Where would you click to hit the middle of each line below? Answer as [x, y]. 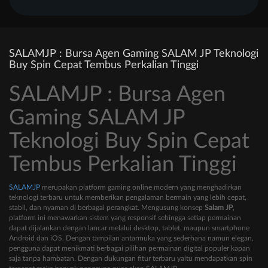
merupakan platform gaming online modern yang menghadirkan [141, 188]
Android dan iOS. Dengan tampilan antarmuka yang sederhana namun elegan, [131, 238]
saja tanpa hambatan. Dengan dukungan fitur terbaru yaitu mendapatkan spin [131, 259]
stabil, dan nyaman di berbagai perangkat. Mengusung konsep [107, 208]
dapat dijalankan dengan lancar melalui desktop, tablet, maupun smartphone [129, 228]
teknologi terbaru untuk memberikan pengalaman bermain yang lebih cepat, [128, 198]
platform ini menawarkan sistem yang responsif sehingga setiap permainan [125, 218]
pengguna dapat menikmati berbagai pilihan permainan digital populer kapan [130, 249]
